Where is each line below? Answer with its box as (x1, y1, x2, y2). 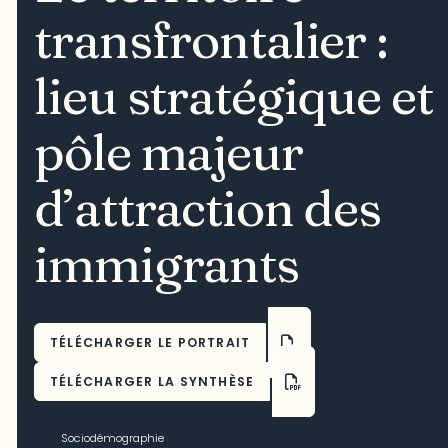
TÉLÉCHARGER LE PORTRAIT (50, 333, 251, 351)
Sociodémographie (60, 429, 164, 446)
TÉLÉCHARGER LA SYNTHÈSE (50, 372, 255, 390)
